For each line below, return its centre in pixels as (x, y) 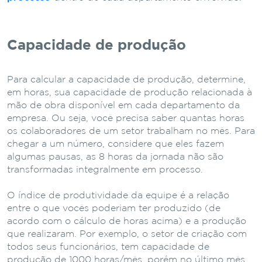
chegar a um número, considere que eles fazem (116, 144)
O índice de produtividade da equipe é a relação (118, 195)
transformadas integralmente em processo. (105, 170)
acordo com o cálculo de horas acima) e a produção (127, 221)
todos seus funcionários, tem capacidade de (108, 247)
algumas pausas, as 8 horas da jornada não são (115, 157)
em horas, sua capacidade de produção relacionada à (130, 92)
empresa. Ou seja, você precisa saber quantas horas (126, 118)
